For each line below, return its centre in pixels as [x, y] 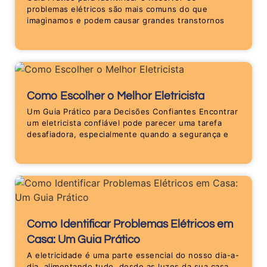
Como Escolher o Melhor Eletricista [116, 96]
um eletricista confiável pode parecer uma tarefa [124, 123]
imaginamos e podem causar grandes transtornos [126, 21]
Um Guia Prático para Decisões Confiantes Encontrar [132, 112]
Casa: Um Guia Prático [83, 240]
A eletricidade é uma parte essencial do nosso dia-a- [133, 255]
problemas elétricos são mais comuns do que [117, 9]
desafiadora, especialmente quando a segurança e [128, 134]
